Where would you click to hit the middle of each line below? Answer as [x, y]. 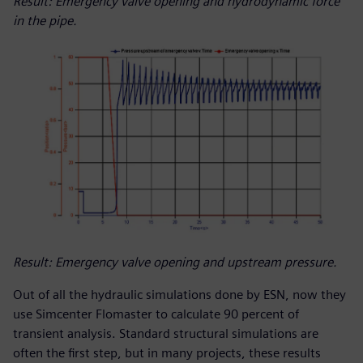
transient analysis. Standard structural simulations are [166, 334]
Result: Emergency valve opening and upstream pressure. [175, 263]
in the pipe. [45, 21]
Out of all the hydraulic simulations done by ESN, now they [179, 295]
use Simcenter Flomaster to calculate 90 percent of [156, 314]
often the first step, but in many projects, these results [167, 353]
